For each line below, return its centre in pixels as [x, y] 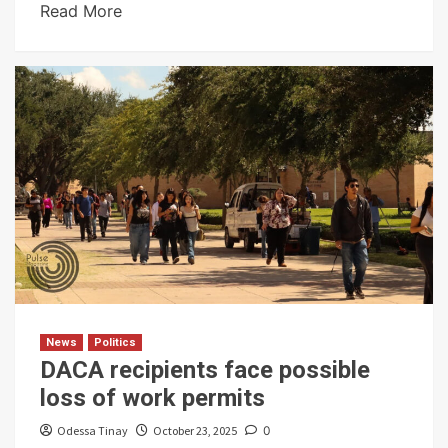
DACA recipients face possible [205, 369]
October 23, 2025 [195, 430]
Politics [115, 342]
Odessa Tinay [92, 430]
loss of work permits [152, 397]
